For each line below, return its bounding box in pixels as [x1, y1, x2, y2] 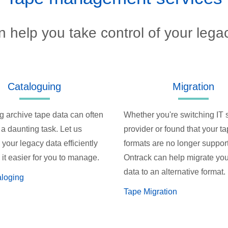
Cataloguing [8, 81, 62, 93]
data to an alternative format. [123, 167, 225, 177]
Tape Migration [123, 187, 177, 196]
